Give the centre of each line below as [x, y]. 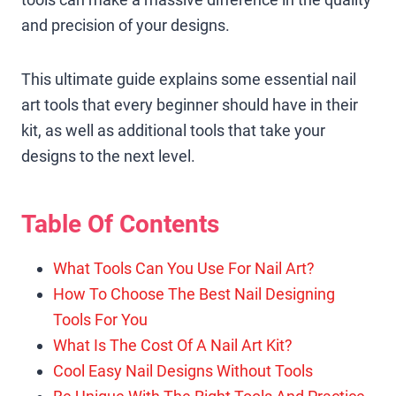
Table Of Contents [120, 224]
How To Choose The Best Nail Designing [194, 293]
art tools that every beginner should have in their [190, 104]
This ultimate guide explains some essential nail [189, 79]
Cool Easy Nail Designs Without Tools [183, 370]
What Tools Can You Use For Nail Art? [184, 268]
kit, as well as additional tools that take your [173, 130]
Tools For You [100, 319]
